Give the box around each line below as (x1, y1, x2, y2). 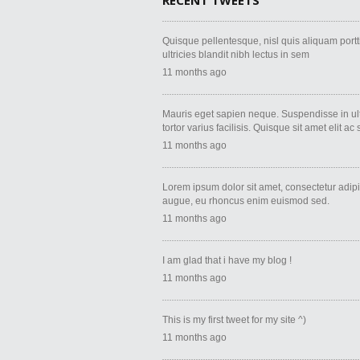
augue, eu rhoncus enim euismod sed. (162, 195, 329, 207)
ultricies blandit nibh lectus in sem (162, 49, 309, 60)
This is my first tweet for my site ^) (162, 314, 306, 325)
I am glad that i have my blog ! (162, 255, 292, 266)
